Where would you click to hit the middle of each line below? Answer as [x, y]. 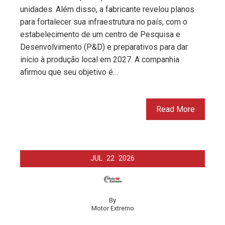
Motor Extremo [113, 208]
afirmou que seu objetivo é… [69, 72]
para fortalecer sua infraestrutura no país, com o [104, 22]
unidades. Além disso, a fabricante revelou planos [107, 9]
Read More [176, 109]
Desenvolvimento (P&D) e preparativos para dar [104, 47]
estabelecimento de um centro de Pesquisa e [100, 34]
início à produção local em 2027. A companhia [100, 59]
